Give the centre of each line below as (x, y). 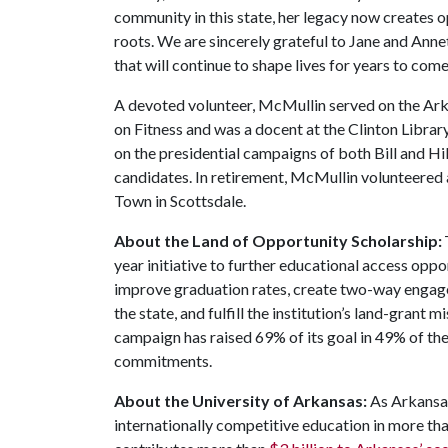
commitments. (163, 360)
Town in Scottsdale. (180, 200)
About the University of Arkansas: (242, 400)
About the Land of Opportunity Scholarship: (278, 240)
